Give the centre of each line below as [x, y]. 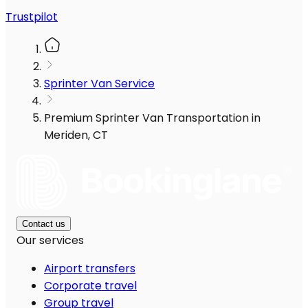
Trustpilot [32, 17]
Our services [50, 241]
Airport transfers [90, 269]
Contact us [44, 224]
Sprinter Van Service [99, 84]
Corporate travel [90, 286]
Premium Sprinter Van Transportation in [152, 118]
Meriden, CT [76, 135]
